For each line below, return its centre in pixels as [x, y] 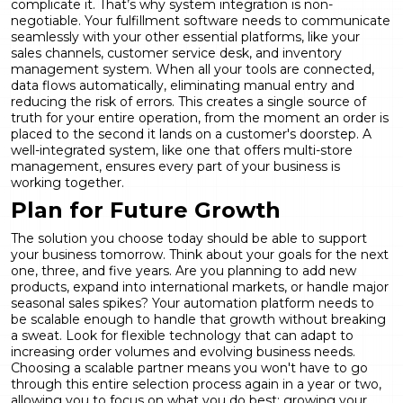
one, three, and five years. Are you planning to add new [184, 270]
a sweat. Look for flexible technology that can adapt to [182, 335]
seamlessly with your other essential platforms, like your [185, 36]
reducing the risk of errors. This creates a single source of [188, 101]
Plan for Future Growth [146, 210]
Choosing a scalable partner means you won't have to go [189, 367]
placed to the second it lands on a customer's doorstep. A [191, 134]
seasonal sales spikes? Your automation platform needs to [193, 303]
